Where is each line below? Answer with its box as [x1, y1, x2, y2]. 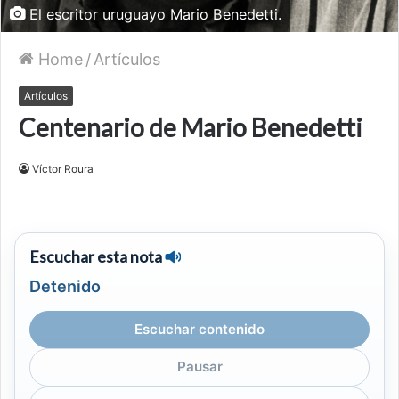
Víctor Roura [32, 161, 94, 175]
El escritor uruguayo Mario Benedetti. [25, 4, 281, 23]
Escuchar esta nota [29, 247, 162, 266]
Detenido [29, 276, 101, 296]
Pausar [176, 358, 223, 376]
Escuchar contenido [134, 321, 265, 338]
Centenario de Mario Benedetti [19, 111, 362, 142]
